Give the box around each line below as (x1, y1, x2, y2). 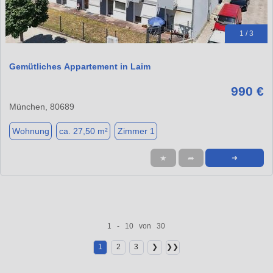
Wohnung (12, 126, 49, 136)
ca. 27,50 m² (58, 126, 108, 136)
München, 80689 (9, 102, 74, 112)
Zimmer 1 (117, 126, 155, 136)
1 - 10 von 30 (107, 221, 166, 230)
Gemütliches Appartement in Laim (9, 62, 151, 72)
